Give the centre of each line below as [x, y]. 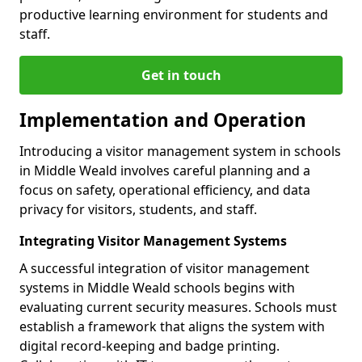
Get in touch [181, 76]
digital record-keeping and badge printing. [149, 346]
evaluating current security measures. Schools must [178, 307]
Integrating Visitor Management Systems [153, 241]
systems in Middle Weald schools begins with [157, 288]
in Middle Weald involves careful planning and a [165, 171]
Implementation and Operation [163, 120]
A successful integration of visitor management [164, 269]
